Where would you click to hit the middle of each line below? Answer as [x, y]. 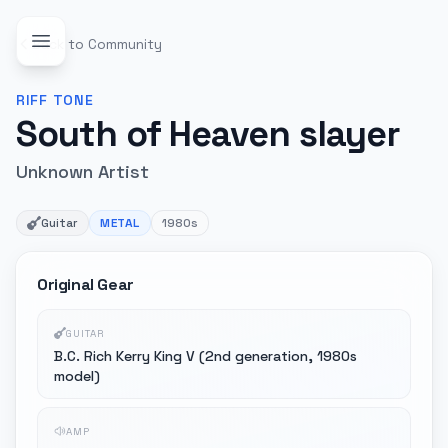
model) [77, 376]
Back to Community [97, 44]
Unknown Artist [82, 171]
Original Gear [85, 284]
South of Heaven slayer [208, 134]
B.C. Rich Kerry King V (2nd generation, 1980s [205, 356]
